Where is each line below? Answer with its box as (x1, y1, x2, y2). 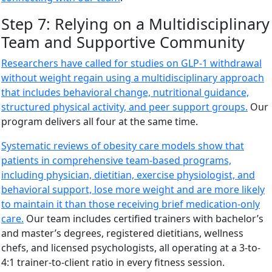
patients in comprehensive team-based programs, (1, 153, 231, 167)
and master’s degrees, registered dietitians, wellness (1, 226, 243, 240)
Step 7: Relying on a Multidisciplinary (1, 13, 270, 34)
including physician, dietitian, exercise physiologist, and (1, 168, 255, 182)
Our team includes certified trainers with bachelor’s (24, 211, 263, 225)
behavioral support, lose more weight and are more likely (1, 182, 265, 196)
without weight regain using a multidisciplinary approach (1, 70, 264, 84)
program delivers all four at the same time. (1, 114, 198, 128)
